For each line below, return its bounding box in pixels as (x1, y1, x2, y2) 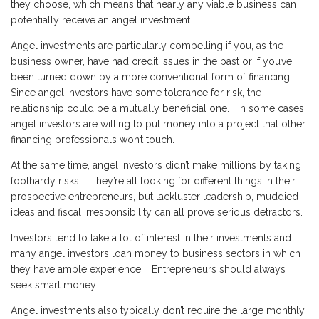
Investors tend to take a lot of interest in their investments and (11, 232, 291, 244)
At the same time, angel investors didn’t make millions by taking (11, 159, 301, 171)
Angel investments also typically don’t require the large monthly (11, 305, 305, 316)
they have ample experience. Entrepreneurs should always (11, 263, 286, 275)
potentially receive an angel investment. (11, 14, 192, 26)
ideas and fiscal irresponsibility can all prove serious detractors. (11, 206, 303, 218)
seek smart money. (11, 279, 98, 291)
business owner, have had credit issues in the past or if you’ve (11, 56, 292, 67)
